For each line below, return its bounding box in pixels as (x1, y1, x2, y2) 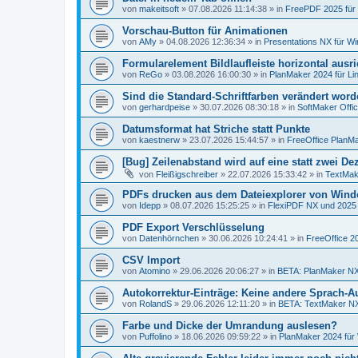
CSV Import (122, 254, 180, 266)
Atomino (139, 266, 170, 276)
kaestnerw (139, 135, 180, 145)
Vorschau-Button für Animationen (122, 25, 288, 37)
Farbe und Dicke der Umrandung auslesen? (122, 320, 337, 332)
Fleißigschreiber (156, 169, 218, 179)
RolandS (139, 299, 172, 308)
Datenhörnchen (139, 233, 199, 243)
